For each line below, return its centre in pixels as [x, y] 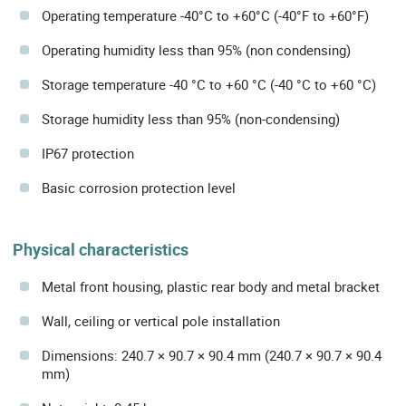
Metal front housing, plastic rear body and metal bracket [211, 287]
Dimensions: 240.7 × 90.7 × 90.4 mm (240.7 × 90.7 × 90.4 [212, 356]
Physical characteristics [101, 249]
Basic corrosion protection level [139, 187]
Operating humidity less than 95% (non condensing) [196, 49]
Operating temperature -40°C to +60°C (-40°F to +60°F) [205, 15]
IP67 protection [88, 153]
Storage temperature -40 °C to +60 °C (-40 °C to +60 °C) [209, 84]
